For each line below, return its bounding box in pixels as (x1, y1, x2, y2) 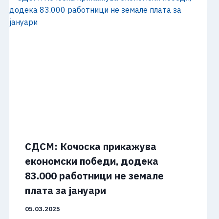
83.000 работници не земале (24, 169, 164, 183)
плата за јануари (24, 184, 106, 197)
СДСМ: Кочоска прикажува (24, 140, 156, 153)
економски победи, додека (24, 154, 158, 168)
